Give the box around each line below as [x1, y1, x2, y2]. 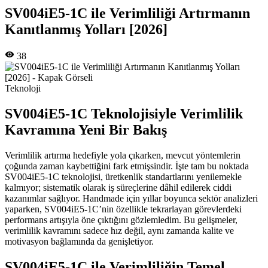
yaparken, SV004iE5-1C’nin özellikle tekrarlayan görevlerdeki [5, 204, 242, 215]
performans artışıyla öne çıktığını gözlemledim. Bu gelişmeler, [5, 215, 237, 226]
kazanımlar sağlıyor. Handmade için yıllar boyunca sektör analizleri [5, 193, 258, 204]
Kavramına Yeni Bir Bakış [5, 122, 167, 138]
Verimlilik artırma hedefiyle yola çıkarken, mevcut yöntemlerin [5, 150, 240, 161]
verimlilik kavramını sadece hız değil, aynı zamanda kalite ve [5, 226, 234, 236]
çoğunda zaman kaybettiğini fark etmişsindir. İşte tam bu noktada [5, 161, 249, 172]
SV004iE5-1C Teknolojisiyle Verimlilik [5, 106, 243, 122]
